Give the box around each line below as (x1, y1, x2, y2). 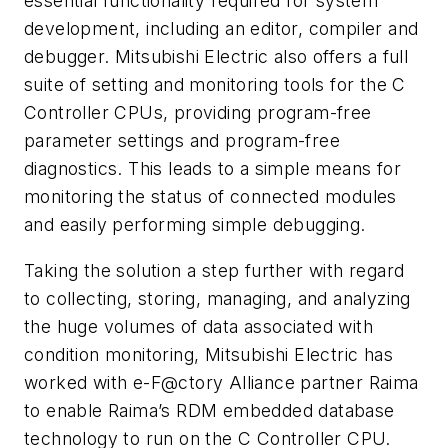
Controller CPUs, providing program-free (24, 102, 372, 124)
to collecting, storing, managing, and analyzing (24, 287, 411, 309)
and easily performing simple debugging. (24, 214, 366, 236)
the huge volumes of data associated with (24, 315, 373, 337)
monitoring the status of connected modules (24, 186, 397, 208)
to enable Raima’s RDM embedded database (24, 399, 395, 421)
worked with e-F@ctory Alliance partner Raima (24, 371, 419, 393)
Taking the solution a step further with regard (24, 259, 405, 281)
